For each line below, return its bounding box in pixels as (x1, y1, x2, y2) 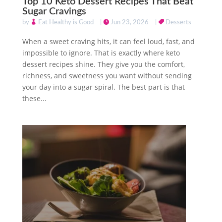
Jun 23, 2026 (110, 19, 149, 26)
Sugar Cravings (22, 6, 86, 16)
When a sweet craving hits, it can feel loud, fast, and (22, 36, 195, 46)
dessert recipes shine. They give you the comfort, (22, 59, 185, 69)
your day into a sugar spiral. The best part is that (22, 82, 185, 92)
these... (22, 93, 47, 103)
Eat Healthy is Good (38, 19, 94, 26)
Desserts (165, 19, 191, 26)
